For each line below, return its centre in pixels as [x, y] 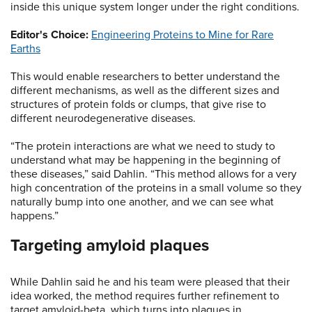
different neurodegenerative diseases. [103, 119]
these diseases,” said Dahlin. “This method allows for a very [154, 174]
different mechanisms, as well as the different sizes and [145, 91]
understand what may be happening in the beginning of [146, 161]
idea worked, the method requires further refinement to [145, 296]
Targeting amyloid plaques [110, 246]
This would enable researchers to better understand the [145, 77]
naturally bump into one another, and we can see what [142, 202]
